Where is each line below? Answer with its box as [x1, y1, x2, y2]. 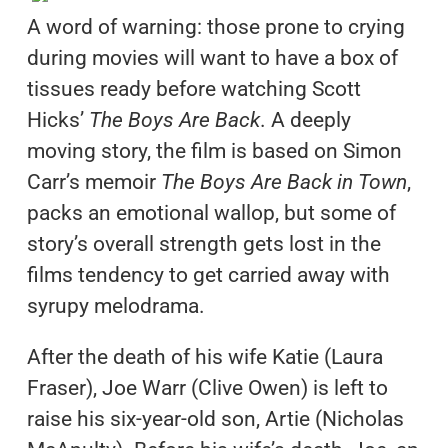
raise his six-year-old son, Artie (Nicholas [26, 406, 404, 431]
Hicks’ [26, 107, 89, 132]
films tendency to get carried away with [26, 262, 390, 287]
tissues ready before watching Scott [26, 76, 361, 101]
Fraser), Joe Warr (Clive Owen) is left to [26, 375, 388, 400]
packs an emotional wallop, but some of [26, 200, 396, 225]
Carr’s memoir [26, 169, 161, 194]
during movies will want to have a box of [26, 45, 398, 70]
